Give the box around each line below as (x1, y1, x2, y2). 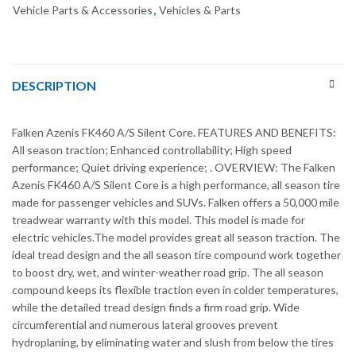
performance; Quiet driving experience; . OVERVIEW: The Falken (12, 160, 335, 174)
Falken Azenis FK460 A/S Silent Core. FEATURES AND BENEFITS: (12, 125, 336, 139)
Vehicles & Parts (159, 2, 241, 17)
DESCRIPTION (12, 77, 96, 93)
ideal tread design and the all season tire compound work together (12, 247, 341, 261)
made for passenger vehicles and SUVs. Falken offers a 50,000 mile (12, 195, 339, 209)
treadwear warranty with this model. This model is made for (12, 212, 305, 226)
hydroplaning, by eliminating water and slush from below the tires (12, 335, 334, 349)
